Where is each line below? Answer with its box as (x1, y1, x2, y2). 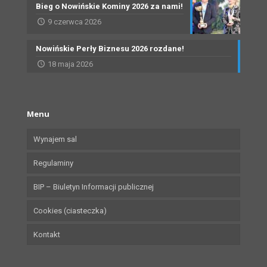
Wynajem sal (33, 135, 77, 144)
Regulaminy (33, 159, 73, 168)
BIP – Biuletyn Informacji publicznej (33, 182, 154, 192)
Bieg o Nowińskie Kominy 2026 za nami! (36, 2, 183, 11)
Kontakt (33, 230, 60, 240)
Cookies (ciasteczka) (33, 206, 107, 216)
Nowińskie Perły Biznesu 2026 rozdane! (36, 44, 184, 54)
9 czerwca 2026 (48, 17, 102, 27)
